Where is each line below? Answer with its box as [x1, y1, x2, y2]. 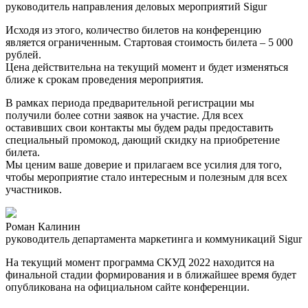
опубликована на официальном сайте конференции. [5, 280, 250, 293]
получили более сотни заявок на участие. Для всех [5, 109, 243, 121]
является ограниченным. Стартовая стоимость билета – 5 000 [5, 36, 293, 48]
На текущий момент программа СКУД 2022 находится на [5, 256, 274, 268]
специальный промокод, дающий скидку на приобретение [5, 133, 280, 146]
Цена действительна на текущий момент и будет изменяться [5, 60, 288, 73]
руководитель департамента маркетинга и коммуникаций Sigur [5, 232, 302, 245]
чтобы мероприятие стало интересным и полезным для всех [5, 170, 287, 183]
